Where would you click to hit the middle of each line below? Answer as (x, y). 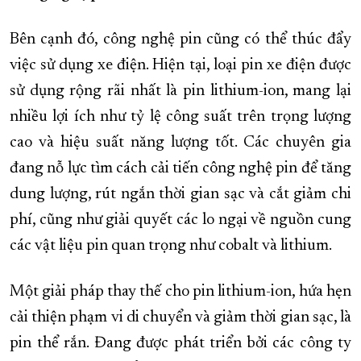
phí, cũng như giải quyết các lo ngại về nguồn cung (180, 220)
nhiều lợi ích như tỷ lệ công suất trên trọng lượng (180, 117)
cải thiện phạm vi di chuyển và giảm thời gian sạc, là (180, 318)
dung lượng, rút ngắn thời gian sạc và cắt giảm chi (180, 195)
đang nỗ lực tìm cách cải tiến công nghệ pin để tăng (180, 169)
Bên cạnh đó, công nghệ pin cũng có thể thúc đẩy (180, 40)
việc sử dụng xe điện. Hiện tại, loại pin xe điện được (180, 66)
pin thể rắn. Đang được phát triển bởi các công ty (180, 344)
